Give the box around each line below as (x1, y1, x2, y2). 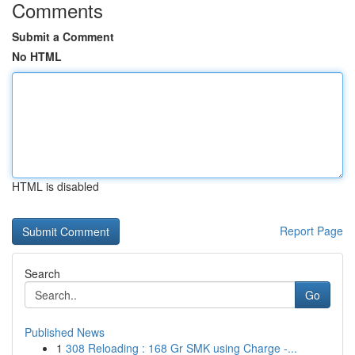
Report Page (280, 223, 343, 239)
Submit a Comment (12, 29, 114, 44)
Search (25, 265, 60, 281)
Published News (25, 324, 105, 340)
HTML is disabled (12, 178, 99, 194)
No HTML (12, 48, 62, 64)
